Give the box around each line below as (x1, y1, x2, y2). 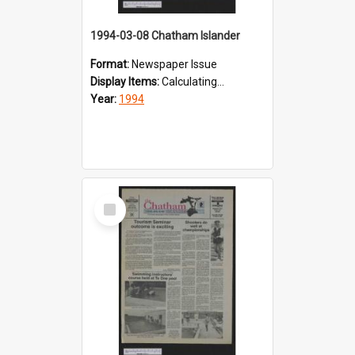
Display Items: (90, 74, 162, 88)
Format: (90, 57, 132, 71)
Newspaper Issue (132, 57, 217, 71)
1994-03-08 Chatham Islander (90, 29, 240, 42)
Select (97, 193, 132, 208)
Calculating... (162, 74, 224, 88)
